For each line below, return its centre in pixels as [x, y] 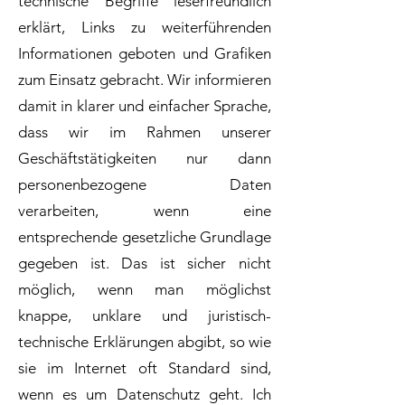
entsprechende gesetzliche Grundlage [145, 237]
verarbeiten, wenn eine [145, 211]
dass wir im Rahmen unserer [145, 132]
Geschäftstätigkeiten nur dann [145, 158]
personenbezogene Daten [145, 184]
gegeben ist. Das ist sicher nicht [145, 263]
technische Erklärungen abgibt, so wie [145, 342]
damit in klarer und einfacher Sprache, [145, 106]
